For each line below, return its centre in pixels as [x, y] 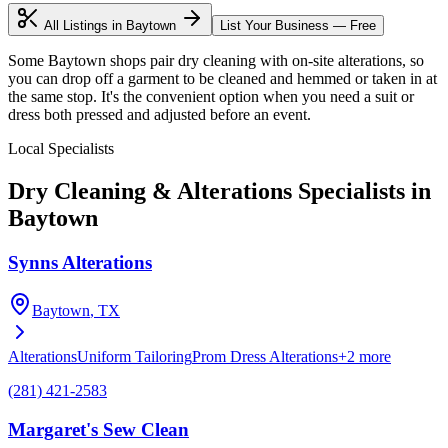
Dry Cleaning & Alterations [150, 190]
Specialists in [361, 190]
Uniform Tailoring [134, 357]
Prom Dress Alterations [265, 357]
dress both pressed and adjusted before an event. [159, 114]
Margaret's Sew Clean [98, 430]
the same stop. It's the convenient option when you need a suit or [211, 96]
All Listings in [83, 25]
